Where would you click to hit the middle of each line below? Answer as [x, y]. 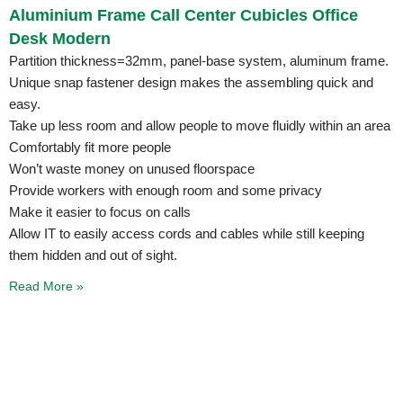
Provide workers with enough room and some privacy [166, 190]
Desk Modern [60, 38]
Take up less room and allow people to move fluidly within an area [200, 125]
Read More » [46, 286]
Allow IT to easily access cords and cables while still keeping [187, 233]
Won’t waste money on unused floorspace [132, 168]
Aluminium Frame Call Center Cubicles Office [184, 15]
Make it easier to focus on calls [100, 211]
